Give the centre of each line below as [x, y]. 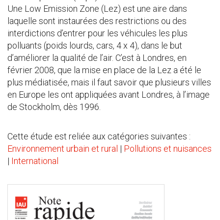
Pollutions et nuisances [168, 149]
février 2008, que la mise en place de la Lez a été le [104, 70]
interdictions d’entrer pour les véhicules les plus [97, 33]
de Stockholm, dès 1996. [54, 107]
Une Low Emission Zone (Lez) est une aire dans [97, 9]
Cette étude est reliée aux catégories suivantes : [99, 136]
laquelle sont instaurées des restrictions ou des [97, 21]
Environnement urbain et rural [63, 149]
